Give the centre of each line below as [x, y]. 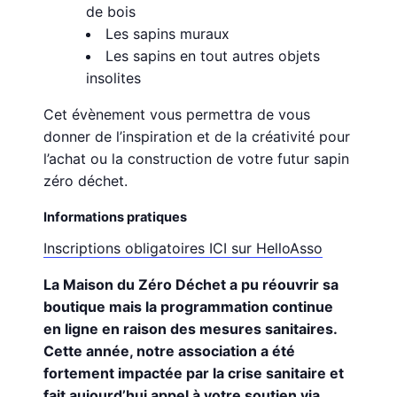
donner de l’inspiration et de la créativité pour [197, 137]
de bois [111, 12]
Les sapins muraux [168, 34]
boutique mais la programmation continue [189, 307]
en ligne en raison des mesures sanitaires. [191, 329]
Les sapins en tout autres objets [213, 56]
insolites [114, 78]
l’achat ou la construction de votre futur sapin [197, 159]
